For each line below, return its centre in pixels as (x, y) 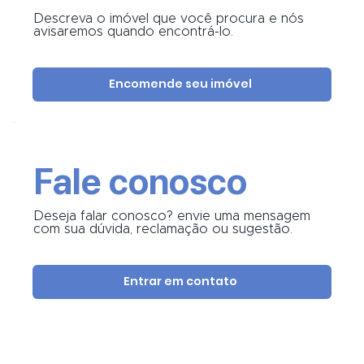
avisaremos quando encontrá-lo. (134, 31)
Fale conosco (141, 181)
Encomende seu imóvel (180, 84)
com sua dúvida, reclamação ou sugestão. (163, 229)
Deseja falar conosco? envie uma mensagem (172, 216)
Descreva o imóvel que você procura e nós (169, 18)
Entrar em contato (180, 282)
